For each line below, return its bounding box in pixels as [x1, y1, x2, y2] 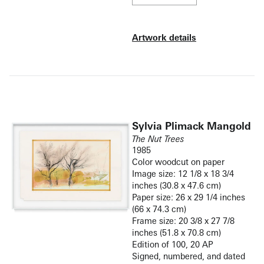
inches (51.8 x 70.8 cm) [132, 227, 221, 238]
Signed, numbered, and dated [132, 251, 245, 262]
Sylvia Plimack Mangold [132, 120, 251, 133]
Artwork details [132, 32, 196, 43]
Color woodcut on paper [132, 157, 225, 167]
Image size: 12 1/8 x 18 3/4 [132, 169, 234, 179]
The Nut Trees [132, 134, 184, 144]
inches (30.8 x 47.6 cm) [132, 180, 221, 191]
